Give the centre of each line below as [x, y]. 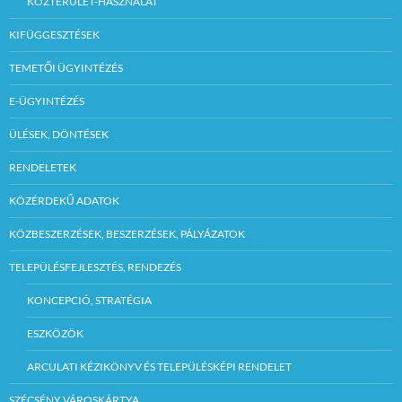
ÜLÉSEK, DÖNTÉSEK [59, 134]
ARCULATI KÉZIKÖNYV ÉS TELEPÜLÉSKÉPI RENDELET [159, 366]
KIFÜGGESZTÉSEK [54, 34]
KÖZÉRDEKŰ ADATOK [64, 200]
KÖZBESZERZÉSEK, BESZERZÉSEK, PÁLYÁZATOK [127, 233]
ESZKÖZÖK [55, 333]
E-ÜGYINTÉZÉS [47, 100]
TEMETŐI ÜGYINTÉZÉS [66, 67]
